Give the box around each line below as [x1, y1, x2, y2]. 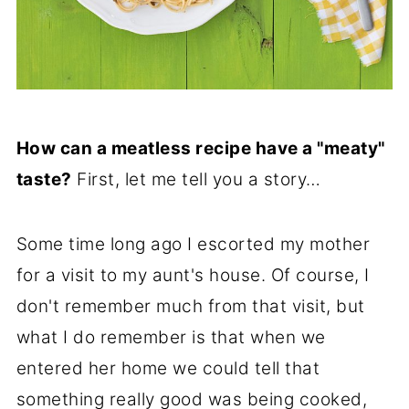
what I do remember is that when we [16, 327, 326, 349]
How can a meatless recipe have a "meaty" [16, 138, 385, 160]
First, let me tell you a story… [71, 169, 321, 191]
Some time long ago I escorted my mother [16, 234, 371, 256]
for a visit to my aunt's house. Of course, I [16, 265, 370, 287]
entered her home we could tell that [16, 358, 320, 380]
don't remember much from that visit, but [16, 296, 365, 318]
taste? [16, 169, 72, 191]
